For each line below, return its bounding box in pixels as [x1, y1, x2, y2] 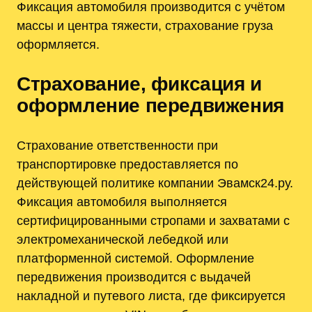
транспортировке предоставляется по [17, 157, 238, 172]
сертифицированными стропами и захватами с [17, 213, 290, 228]
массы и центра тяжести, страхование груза [17, 18, 273, 33]
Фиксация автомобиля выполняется [17, 194, 227, 210]
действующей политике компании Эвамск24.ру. [17, 175, 293, 191]
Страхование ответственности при [17, 138, 218, 153]
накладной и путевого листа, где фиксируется [17, 288, 286, 304]
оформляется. [17, 37, 100, 52]
